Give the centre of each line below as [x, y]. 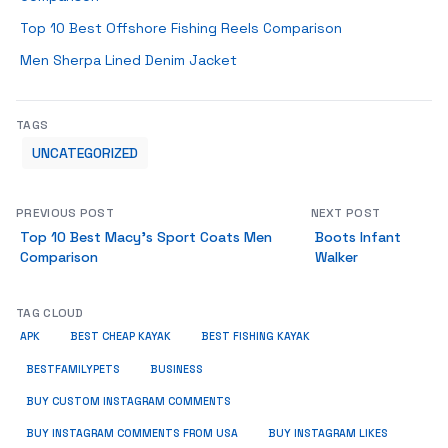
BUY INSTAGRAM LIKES [328, 433]
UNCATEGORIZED [85, 153]
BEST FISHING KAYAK [255, 336]
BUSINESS [176, 369]
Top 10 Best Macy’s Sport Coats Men [146, 237]
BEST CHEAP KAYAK [120, 336]
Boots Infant [357, 237]
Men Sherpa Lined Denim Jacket [128, 60]
